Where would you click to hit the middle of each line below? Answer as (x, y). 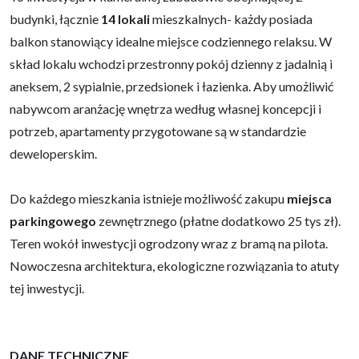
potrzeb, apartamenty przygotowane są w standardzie (158, 131)
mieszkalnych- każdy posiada (231, 18)
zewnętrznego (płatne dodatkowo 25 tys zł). (218, 220)
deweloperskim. (53, 153)
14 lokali (125, 18)
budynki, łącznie (55, 18)
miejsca (309, 198)
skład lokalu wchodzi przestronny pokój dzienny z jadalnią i (171, 63)
